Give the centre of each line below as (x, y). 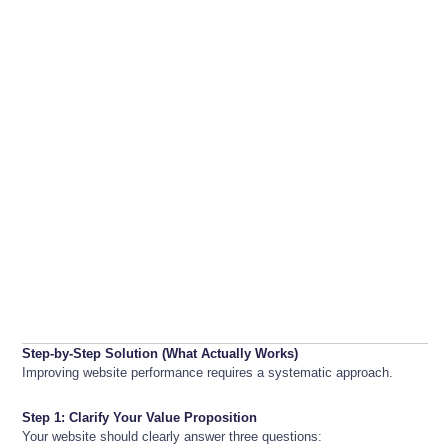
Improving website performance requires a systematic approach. (207, 373)
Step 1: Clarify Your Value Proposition (139, 418)
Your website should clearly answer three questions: (172, 437)
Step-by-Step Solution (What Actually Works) (160, 354)
